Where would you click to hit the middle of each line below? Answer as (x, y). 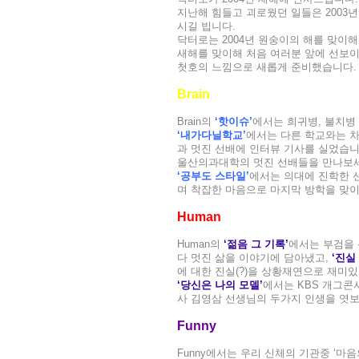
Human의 (200, 244)
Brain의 (196, 121)
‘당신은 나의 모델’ (220, 285)
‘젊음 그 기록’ (256, 244)
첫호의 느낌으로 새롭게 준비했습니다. (267, 67)
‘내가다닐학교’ (212, 135)
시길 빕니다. (206, 26)
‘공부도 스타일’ (213, 176)
